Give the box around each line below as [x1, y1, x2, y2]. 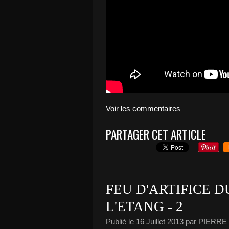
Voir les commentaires [106, 104, 180, 113]
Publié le [106, 217, 136, 226]
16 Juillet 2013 [136, 217, 184, 226]
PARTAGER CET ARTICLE [106, 126, 206, 143]
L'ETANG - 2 [106, 199, 183, 214]
